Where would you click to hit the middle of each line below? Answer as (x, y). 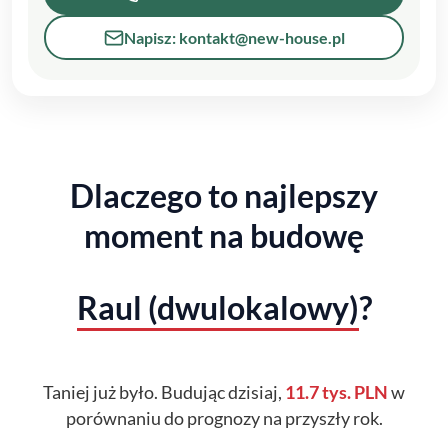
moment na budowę (224, 235)
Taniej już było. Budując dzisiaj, (164, 392)
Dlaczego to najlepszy (224, 195)
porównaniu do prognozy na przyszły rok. (224, 418)
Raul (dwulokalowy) (217, 307)
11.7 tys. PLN (336, 392)
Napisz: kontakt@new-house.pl (234, 37)
